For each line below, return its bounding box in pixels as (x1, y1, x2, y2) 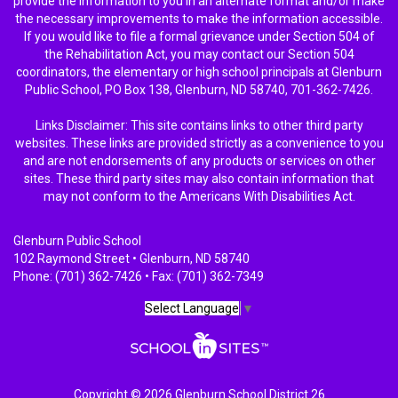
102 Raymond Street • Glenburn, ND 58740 (13, 251, 250, 266)
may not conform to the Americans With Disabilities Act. (43, 188, 355, 203)
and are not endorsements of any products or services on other (22, 153, 376, 168)
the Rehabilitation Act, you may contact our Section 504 (44, 46, 354, 61)
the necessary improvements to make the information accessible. (15, 11, 383, 26)
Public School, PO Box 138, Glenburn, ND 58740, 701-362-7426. (25, 82, 373, 97)
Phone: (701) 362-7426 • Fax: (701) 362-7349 (13, 268, 264, 283)
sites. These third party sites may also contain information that (24, 171, 374, 186)
